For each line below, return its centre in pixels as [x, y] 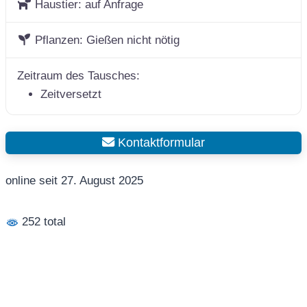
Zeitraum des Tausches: [78, 75]
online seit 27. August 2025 [74, 181]
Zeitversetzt [71, 94]
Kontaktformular [160, 143]
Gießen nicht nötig [133, 40]
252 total [42, 222]
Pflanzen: [61, 40]
